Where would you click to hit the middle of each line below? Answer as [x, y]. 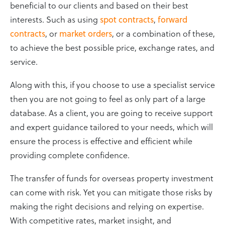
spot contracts [127, 19]
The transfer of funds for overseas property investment [112, 178]
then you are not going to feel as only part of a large [108, 98]
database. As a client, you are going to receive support [111, 112]
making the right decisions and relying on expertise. [107, 206]
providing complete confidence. [70, 154]
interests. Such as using [55, 19]
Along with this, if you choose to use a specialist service [113, 84]
